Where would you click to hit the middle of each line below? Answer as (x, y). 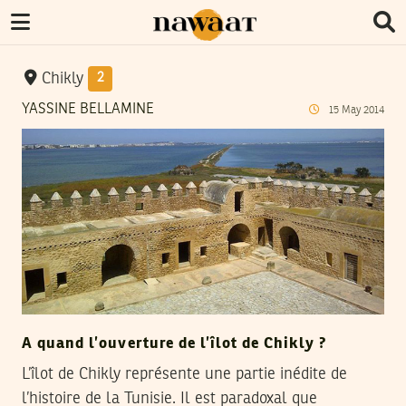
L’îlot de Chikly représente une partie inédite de (184, 375)
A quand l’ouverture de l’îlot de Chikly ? (174, 344)
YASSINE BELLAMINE (88, 110)
